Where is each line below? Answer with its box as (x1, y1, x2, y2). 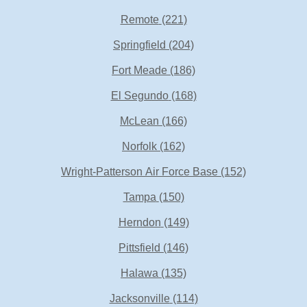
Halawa (121, 267, 158, 279)
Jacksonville (109, 293, 170, 304)
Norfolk (122, 140, 157, 152)
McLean (120, 115, 159, 127)
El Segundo (110, 90, 169, 101)
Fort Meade (112, 64, 167, 76)
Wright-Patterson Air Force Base (61, 166, 218, 177)
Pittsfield (119, 242, 160, 254)
